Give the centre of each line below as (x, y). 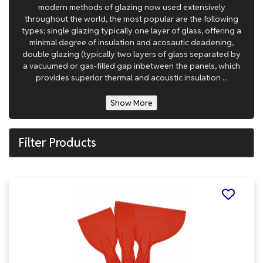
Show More (131, 103)
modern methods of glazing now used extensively (131, 7)
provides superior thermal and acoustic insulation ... (131, 77)
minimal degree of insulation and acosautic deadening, (131, 42)
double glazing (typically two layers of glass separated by (131, 54)
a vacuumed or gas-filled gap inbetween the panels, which (131, 66)
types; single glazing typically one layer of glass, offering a (131, 31)
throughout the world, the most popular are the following (131, 19)
